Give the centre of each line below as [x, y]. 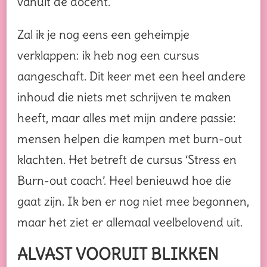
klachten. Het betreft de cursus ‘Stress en [127, 160]
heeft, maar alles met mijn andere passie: [127, 118]
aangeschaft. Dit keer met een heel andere [131, 76]
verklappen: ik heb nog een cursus [108, 55]
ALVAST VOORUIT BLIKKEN [118, 254]
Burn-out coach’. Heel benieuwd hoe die [124, 181]
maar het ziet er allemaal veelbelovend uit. [130, 222]
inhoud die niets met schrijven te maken [124, 97]
